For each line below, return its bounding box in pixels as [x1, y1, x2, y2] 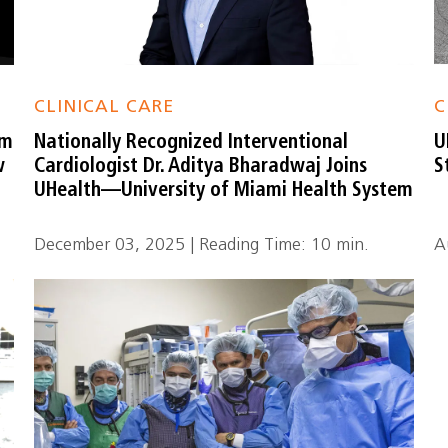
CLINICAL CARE [34, 99, 175, 116]
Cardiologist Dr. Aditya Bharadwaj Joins [34, 157, 368, 177]
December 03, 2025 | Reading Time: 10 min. [34, 237, 370, 254]
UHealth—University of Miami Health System [34, 181, 414, 201]
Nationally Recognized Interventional [34, 133, 349, 153]
